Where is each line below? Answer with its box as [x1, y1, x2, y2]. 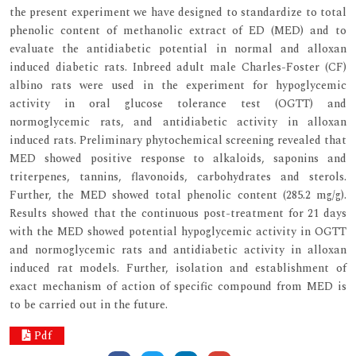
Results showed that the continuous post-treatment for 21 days [10, 204, 346, 222]
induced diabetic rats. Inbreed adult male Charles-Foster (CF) [10, 58, 346, 75]
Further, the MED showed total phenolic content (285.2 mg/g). [10, 186, 346, 203]
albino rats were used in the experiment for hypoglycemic [10, 76, 346, 94]
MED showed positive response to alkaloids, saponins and [10, 149, 346, 167]
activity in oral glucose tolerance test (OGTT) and [10, 95, 346, 112]
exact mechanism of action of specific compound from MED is [10, 277, 346, 295]
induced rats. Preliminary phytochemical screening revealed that [10, 131, 346, 149]
